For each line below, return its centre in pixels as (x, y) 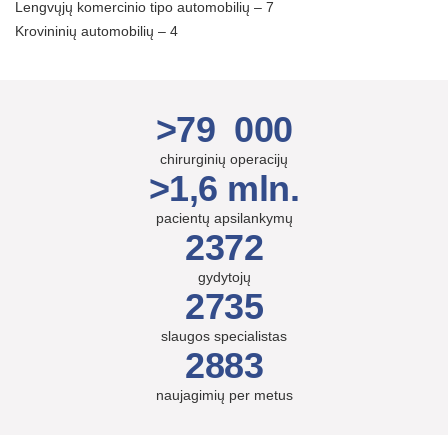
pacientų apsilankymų (224, 218)
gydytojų (224, 277)
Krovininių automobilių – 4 (98, 31)
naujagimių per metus (224, 395)
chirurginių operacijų (224, 159)
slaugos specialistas (224, 336)
